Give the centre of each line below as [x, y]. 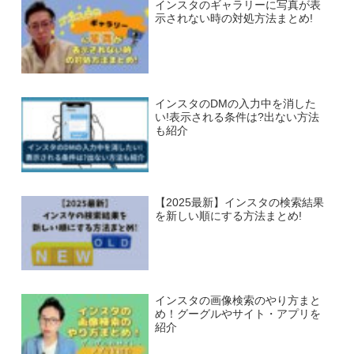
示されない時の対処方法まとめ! [233, 19]
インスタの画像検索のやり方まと [237, 301]
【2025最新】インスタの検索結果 [239, 202]
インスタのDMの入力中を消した [235, 104]
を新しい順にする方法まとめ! [228, 216]
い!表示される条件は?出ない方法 [237, 118]
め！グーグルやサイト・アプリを [237, 314]
